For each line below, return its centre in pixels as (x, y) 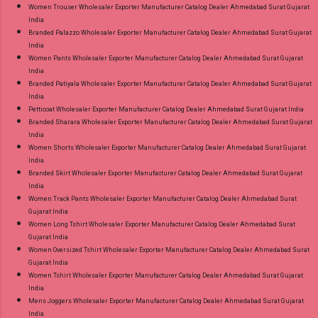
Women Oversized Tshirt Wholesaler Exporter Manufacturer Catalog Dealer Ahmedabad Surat (169, 250)
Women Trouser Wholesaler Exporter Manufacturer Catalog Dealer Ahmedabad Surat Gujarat (169, 7)
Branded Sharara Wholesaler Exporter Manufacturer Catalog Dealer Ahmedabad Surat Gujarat (170, 122)
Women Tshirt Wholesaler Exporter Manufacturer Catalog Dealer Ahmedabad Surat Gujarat (166, 275)
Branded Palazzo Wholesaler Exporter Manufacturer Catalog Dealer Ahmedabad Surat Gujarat (170, 32)
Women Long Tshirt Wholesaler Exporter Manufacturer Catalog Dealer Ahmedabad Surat (162, 224)
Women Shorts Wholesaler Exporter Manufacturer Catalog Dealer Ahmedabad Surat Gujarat (167, 147)
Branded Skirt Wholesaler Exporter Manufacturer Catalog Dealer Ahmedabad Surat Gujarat (165, 173)
